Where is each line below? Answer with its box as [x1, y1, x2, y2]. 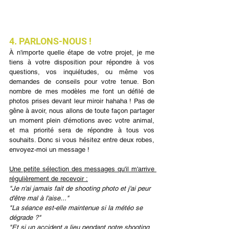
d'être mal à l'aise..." [9, 194, 69, 202]
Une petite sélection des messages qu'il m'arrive [9, 165, 154, 173]
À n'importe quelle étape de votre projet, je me [9, 48, 154, 56]
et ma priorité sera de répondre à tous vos [9, 126, 154, 134]
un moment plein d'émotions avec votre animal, [9, 116, 154, 124]
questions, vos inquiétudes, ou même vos [9, 67, 154, 76]
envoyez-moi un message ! [9, 145, 89, 153]
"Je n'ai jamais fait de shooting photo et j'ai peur [9, 184, 152, 192]
